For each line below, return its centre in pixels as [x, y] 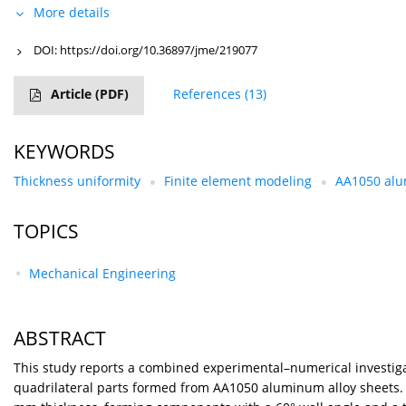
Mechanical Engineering [102, 274]
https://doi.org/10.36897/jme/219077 [159, 50]
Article [73, 94]
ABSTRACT [60, 338]
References [207, 94]
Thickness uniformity [77, 181]
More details [72, 13]
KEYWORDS [64, 152]
